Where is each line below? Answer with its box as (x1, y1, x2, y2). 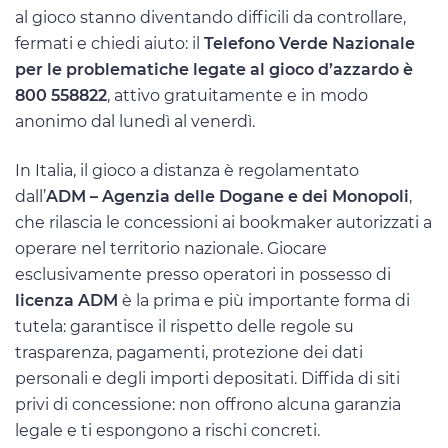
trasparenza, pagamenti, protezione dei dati (15, 343, 363, 363)
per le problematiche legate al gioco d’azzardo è (15, 59, 413, 79)
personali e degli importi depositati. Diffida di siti (15, 369, 400, 389)
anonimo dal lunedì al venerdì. (15, 111, 255, 131)
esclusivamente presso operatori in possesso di (15, 265, 391, 285)
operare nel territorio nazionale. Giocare (15, 239, 327, 259)
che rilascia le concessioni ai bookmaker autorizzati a (15, 213, 432, 233)
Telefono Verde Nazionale (204, 33, 415, 53)
